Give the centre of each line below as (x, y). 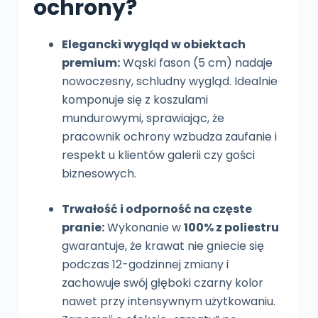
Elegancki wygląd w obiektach (153, 45)
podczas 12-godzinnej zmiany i (145, 265)
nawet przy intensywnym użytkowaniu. (168, 302)
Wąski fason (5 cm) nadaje (196, 63)
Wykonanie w (144, 228)
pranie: (83, 228)
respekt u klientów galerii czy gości (158, 155)
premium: (91, 63)
